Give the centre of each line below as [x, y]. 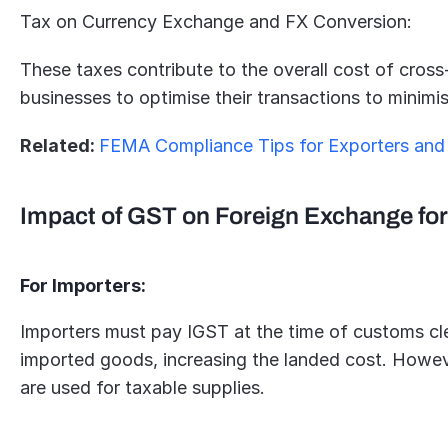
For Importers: [83, 285]
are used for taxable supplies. [143, 387]
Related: [60, 145]
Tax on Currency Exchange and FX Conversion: [216, 21]
